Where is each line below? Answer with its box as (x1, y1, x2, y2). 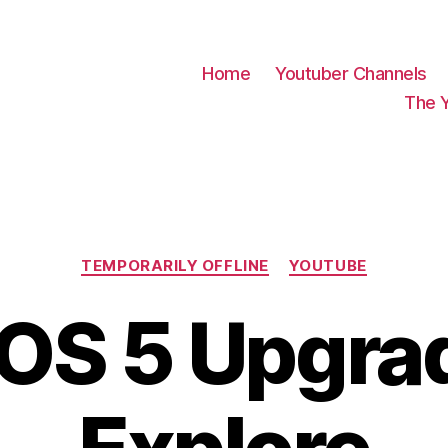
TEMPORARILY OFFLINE (81, 255, 269, 275)
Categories (223, 245, 312, 267)
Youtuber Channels (275, 63, 427, 85)
